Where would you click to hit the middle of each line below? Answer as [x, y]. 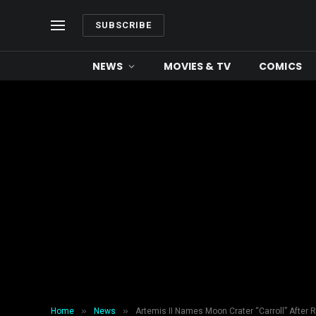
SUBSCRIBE [124, 25]
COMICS [280, 66]
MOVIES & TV [197, 66]
